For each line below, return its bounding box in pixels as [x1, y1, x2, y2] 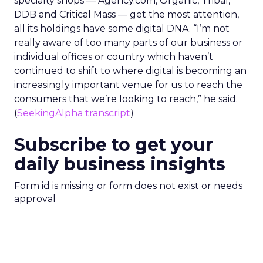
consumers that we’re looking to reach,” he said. [14, 93, 238, 104]
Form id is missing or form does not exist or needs [14, 180, 242, 191]
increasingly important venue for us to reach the [14, 79, 242, 90]
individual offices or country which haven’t [14, 51, 213, 62]
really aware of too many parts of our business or [14, 37, 242, 48]
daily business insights [14, 153, 225, 175]
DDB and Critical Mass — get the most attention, [14, 9, 239, 20]
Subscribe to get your [14, 134, 213, 156]
